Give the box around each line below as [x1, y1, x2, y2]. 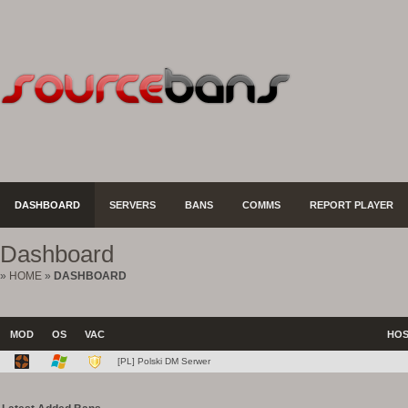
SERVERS [109, 199, 156, 210]
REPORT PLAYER [310, 199, 393, 210]
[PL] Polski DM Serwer [117, 356, 210, 366]
